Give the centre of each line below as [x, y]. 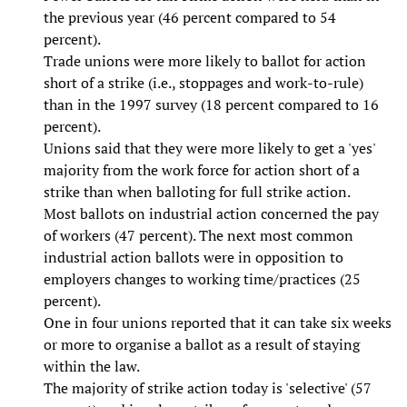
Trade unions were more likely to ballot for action [205, 60]
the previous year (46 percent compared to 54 [190, 17]
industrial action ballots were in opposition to [194, 257]
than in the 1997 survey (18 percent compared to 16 [211, 104]
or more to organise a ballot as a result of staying [202, 344]
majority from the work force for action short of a [202, 169]
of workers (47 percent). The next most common [199, 235]
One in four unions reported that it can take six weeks [218, 322]
